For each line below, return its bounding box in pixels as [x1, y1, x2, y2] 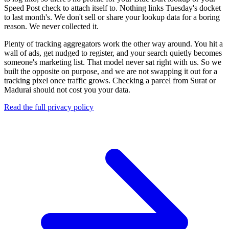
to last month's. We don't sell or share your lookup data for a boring [4, 13, 220, 22]
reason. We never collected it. [4, 22, 99, 31]
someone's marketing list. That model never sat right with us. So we [4, 58, 221, 67]
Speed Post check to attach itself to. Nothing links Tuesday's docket [4, 4, 221, 13]
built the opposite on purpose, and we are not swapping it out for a [4, 67, 217, 76]
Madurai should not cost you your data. [4, 85, 130, 95]
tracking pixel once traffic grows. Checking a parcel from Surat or [4, 76, 216, 85]
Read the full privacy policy [4, 103, 94, 112]
